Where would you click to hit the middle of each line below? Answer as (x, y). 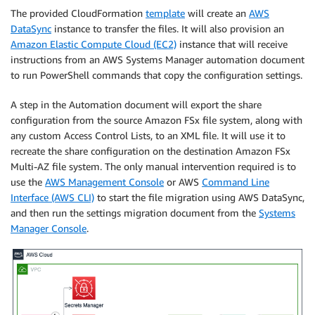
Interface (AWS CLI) (52, 197)
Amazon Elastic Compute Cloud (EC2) (94, 44)
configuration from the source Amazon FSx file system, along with (156, 120)
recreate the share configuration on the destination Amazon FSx (150, 150)
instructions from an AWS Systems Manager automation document (157, 59)
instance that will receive (232, 44)
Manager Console (49, 228)
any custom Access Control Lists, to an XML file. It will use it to (148, 135)
